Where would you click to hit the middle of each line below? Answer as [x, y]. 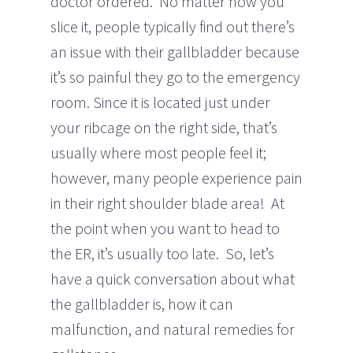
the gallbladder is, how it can [142, 303]
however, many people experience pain [176, 177]
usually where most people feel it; [158, 152]
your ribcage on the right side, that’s [164, 127]
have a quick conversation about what [173, 278]
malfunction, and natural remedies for [173, 329]
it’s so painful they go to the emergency [175, 76]
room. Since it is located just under [160, 102]
